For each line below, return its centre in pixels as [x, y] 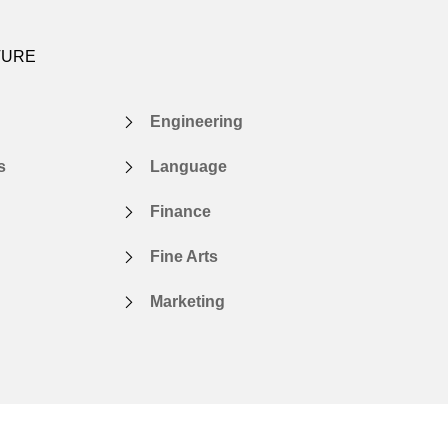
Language [188, 166]
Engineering [196, 121]
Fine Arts [184, 256]
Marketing [187, 301]
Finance [180, 211]
